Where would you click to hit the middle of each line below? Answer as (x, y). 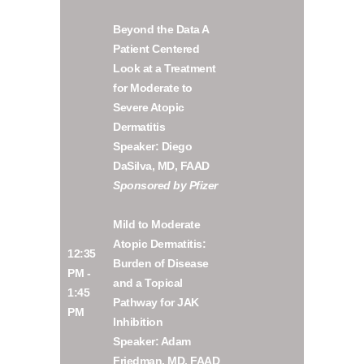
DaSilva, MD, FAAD (161, 166)
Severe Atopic (149, 108)
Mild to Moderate (157, 225)
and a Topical (148, 283)
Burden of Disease (161, 264)
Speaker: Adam (152, 342)
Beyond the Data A (161, 30)
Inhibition (138, 322)
